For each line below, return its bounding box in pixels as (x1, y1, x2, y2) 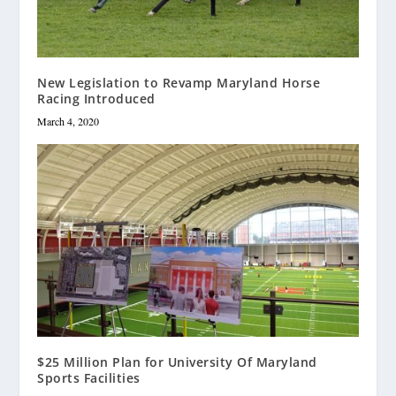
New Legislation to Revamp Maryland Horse (37, 73, 321, 91)
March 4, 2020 (37, 113, 100, 128)
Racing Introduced (37, 89, 156, 107)
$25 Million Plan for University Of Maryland (37, 353, 317, 370)
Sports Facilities (37, 369, 141, 386)
